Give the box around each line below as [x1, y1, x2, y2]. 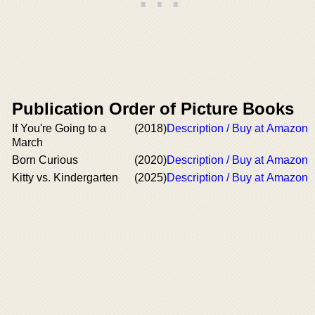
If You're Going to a [12, 122, 106, 134]
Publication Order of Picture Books [12, 99, 294, 118]
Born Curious [12, 154, 78, 166]
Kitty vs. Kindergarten [12, 172, 118, 184]
